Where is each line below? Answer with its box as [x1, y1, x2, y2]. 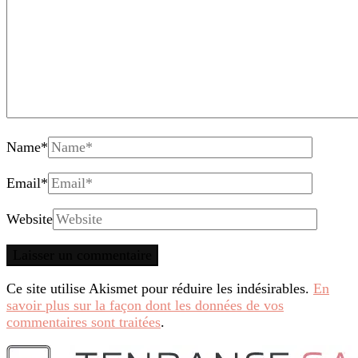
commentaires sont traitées [6, 314, 161, 331]
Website [6, 211, 53, 228]
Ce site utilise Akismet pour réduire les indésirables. [6, 280, 313, 297]
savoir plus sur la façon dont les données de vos [6, 297, 284, 314]
